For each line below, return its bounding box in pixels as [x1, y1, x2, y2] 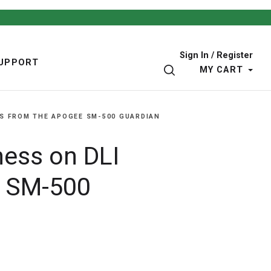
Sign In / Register [180, 50, 253, 61]
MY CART [199, 65, 243, 76]
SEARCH [178, 65, 218, 76]
